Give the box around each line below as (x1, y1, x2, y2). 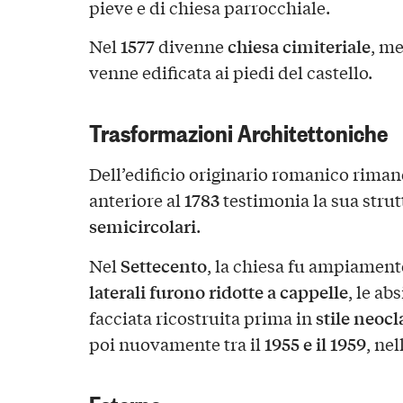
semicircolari (88, 213, 196, 239)
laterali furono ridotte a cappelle (88, 279, 348, 305)
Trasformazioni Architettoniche (88, 114, 388, 148)
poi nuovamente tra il (88, 332, 264, 356)
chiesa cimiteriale (227, 33, 371, 59)
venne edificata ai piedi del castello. (88, 60, 372, 85)
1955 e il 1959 (264, 331, 366, 357)
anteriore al (88, 188, 184, 212)
